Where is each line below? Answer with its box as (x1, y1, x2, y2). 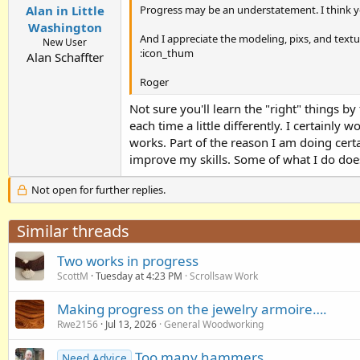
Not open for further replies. (28, 182, 166, 197)
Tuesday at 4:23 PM (96, 269, 182, 283)
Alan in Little (25, 2, 104, 18)
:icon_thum (140, 45, 194, 60)
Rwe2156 (57, 317, 98, 331)
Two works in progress (57, 252, 198, 270)
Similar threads (17, 220, 129, 242)
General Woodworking (164, 317, 264, 331)
